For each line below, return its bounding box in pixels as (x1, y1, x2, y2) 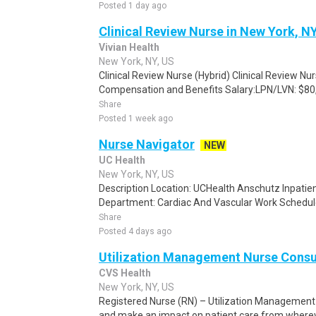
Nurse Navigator (99, 137, 195, 152)
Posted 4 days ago (99, 226, 171, 236)
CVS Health (99, 267, 151, 279)
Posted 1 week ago (99, 114, 173, 123)
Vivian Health (99, 42, 159, 53)
